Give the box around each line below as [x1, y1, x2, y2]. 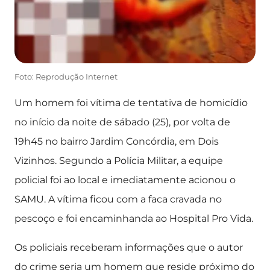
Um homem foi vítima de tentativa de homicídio [14, 97, 248, 108]
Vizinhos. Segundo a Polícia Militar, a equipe [14, 155, 223, 166]
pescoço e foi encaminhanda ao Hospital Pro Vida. [14, 213, 253, 224]
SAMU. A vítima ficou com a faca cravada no [14, 193, 222, 205]
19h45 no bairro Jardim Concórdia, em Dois [14, 136, 219, 147]
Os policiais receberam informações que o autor [14, 242, 243, 253]
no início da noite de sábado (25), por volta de [14, 116, 230, 128]
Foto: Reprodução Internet [14, 72, 118, 81]
